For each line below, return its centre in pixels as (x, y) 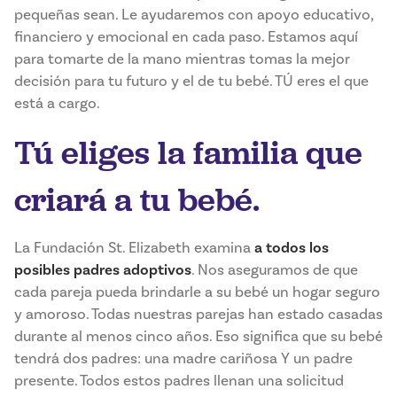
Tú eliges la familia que (188, 153)
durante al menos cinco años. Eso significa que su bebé (198, 337)
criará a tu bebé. (137, 200)
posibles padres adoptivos (103, 270)
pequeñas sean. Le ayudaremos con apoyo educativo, (194, 15)
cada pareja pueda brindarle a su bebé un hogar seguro (197, 292)
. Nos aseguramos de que (275, 270)
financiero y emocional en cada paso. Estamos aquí (186, 37)
